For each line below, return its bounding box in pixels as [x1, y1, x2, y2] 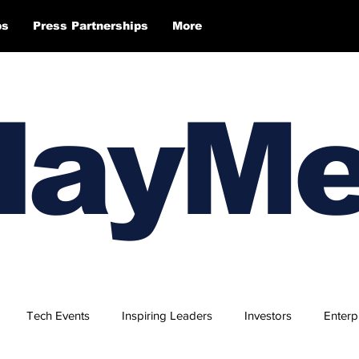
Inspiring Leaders [122, 308, 212, 322]
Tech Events [26, 308, 90, 322]
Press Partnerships [33, 19, 148, 32]
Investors [244, 308, 292, 322]
